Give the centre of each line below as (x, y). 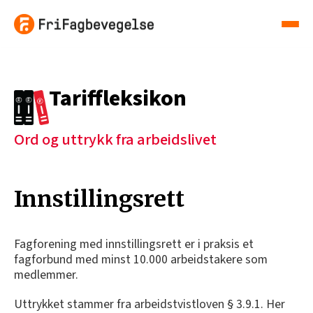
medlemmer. (46, 275)
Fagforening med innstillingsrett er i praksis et (134, 245)
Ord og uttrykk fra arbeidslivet (115, 140)
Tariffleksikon (118, 99)
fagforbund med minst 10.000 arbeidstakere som (141, 260)
